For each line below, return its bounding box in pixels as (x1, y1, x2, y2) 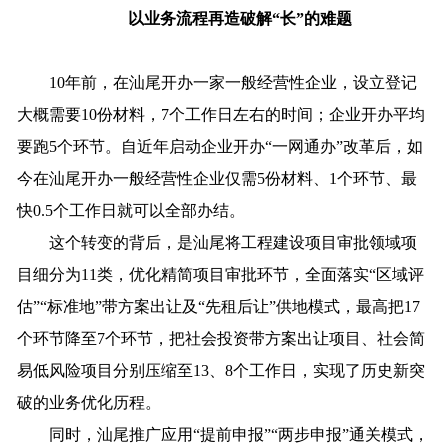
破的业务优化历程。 (17, 393, 162, 411)
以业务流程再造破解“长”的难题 (128, 9, 352, 27)
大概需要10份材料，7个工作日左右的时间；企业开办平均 (17, 105, 426, 123)
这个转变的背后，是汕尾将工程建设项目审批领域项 (17, 233, 418, 251)
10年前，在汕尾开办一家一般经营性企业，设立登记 (17, 73, 418, 91)
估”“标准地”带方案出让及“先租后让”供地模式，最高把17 (17, 297, 421, 315)
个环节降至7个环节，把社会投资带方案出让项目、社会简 (17, 329, 426, 347)
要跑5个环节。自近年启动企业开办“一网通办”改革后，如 (17, 137, 424, 155)
